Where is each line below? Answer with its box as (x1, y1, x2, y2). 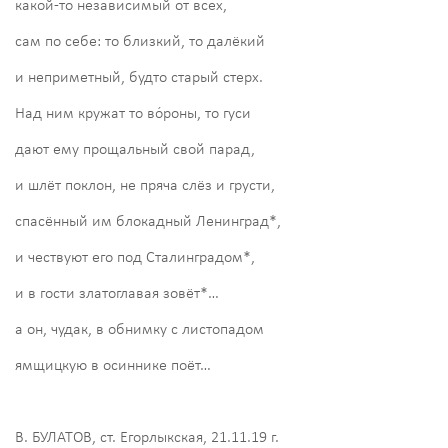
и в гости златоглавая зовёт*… (15, 285, 219, 302)
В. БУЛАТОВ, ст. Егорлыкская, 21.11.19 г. (15, 429, 279, 446)
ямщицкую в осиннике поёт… (15, 357, 211, 374)
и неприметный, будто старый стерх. (15, 69, 263, 86)
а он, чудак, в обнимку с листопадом (15, 321, 264, 338)
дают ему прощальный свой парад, (15, 141, 255, 158)
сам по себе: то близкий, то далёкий (15, 33, 265, 50)
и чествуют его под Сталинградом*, (15, 249, 255, 266)
